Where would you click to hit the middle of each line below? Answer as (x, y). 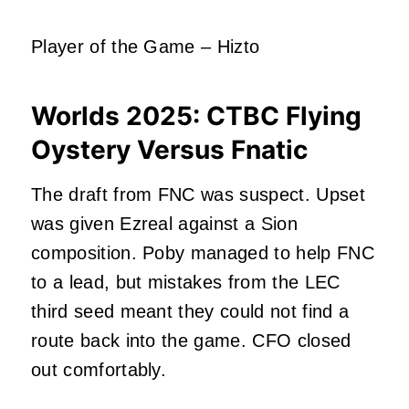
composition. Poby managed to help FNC (203, 252)
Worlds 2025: (119, 115)
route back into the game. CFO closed (191, 340)
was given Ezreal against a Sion (164, 223)
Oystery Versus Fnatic (169, 149)
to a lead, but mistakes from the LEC (186, 282)
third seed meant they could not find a (190, 311)
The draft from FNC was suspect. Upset (198, 194)
